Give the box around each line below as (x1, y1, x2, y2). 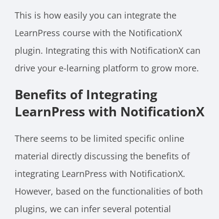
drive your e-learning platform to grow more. (15, 62, 204, 74)
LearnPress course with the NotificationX (15, 26, 182, 39)
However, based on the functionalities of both (15, 185, 203, 197)
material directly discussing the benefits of (15, 150, 190, 162)
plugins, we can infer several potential (15, 203, 171, 215)
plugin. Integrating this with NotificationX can (15, 44, 200, 56)
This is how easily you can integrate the (15, 9, 176, 21)
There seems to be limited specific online (15, 132, 184, 145)
